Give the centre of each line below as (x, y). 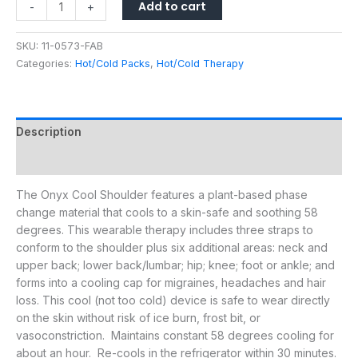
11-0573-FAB (72, 46)
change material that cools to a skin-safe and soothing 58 (167, 213)
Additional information (79, 161)
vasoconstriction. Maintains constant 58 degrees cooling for (175, 336)
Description (49, 132)
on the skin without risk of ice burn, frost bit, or (138, 318)
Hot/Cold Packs (113, 64)
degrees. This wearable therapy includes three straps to (165, 230)
